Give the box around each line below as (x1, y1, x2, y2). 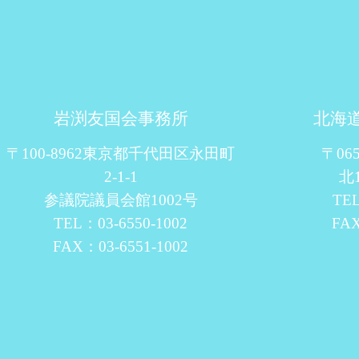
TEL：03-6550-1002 (54, 215, 188, 231)
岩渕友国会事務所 (53, 109, 188, 127)
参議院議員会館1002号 (43, 192, 198, 208)
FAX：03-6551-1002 (53, 238, 189, 254)
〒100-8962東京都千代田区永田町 (6, 145, 236, 161)
